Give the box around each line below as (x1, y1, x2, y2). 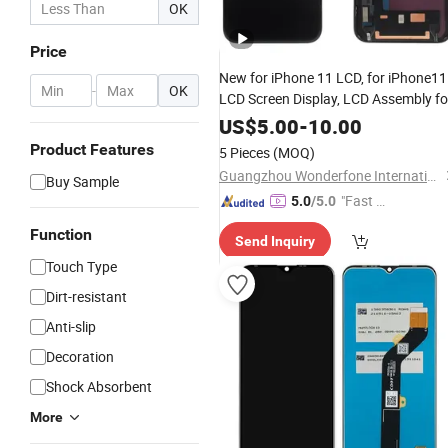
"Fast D (341, 191, 385, 210)
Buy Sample (46, 172, 119, 191)
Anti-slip (46, 317, 96, 336)
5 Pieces (219, 143, 270, 162)
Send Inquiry (235, 233, 315, 249)
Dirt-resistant (46, 287, 127, 306)
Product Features (30, 140, 154, 159)
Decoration (46, 347, 114, 366)
